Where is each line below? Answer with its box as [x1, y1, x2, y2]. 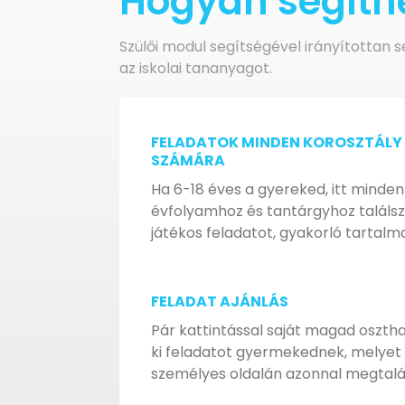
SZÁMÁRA [151, 150, 225, 171]
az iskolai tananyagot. [119, 58, 272, 79]
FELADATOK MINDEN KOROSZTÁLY [151, 132, 402, 153]
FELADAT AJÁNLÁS [151, 291, 288, 312]
